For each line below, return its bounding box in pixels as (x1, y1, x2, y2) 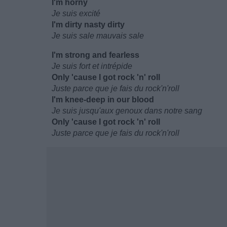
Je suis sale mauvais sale (52, 31, 144, 40)
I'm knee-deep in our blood (52, 95, 154, 104)
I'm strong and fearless (52, 51, 139, 59)
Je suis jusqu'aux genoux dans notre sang (52, 106, 202, 115)
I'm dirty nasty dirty (52, 20, 125, 29)
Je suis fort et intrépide (52, 62, 132, 70)
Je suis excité (52, 9, 100, 18)
